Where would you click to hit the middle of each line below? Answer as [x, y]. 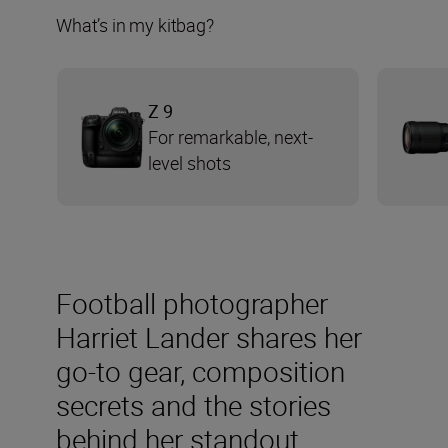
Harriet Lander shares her [209, 337]
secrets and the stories [193, 405]
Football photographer [192, 303]
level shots [189, 163]
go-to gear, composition [200, 371]
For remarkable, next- [230, 137]
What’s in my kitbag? [135, 25]
